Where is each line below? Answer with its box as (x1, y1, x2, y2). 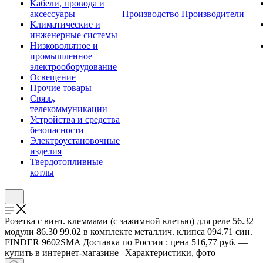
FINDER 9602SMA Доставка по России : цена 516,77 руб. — (5, 237, 248, 247)
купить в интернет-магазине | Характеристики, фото (5, 248, 215, 258)
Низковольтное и (30, 41, 98, 50)
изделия (30, 146, 62, 156)
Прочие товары (30, 83, 92, 93)
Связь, (30, 93, 55, 103)
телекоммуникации (30, 104, 107, 114)
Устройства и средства (30, 114, 120, 124)
